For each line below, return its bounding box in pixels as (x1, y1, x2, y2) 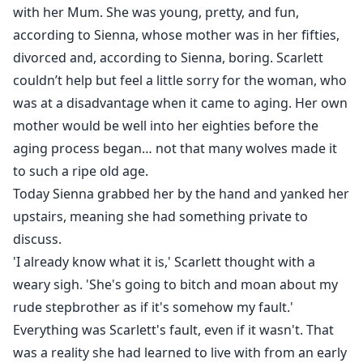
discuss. (13, 230, 62, 249)
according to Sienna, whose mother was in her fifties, (13, 26, 340, 45)
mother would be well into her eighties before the (13, 117, 318, 135)
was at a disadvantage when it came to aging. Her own (13, 94, 348, 113)
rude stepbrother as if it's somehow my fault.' (13, 298, 293, 317)
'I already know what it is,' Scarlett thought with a (13, 253, 315, 271)
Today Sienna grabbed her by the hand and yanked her (13, 185, 349, 203)
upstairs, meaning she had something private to (13, 207, 308, 226)
